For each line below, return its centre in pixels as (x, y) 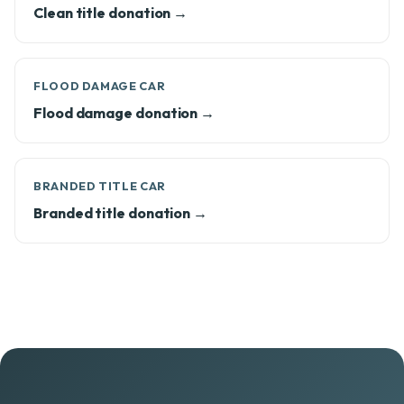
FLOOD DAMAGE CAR (100, 86)
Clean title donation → (111, 13)
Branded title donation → (121, 213)
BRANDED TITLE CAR (100, 186)
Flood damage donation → (124, 113)
